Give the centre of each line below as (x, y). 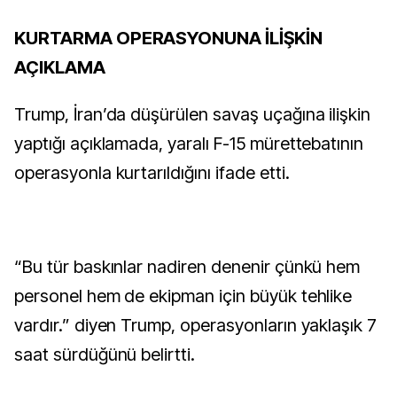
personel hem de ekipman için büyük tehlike (183, 296)
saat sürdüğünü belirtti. (105, 354)
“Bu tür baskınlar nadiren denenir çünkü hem (187, 267)
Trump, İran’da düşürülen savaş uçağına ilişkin (193, 114)
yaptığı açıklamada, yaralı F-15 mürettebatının (189, 144)
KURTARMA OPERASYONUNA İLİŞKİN (168, 38)
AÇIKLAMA (60, 67)
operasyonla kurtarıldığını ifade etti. (152, 173)
